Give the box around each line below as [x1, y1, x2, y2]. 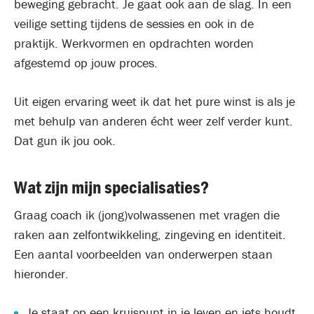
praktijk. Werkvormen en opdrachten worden [14, 35, 254, 51]
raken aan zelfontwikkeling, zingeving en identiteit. [14, 226, 286, 243]
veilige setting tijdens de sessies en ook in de [14, 15, 254, 32]
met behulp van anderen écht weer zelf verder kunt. [14, 113, 293, 129]
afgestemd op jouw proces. [14, 55, 158, 71]
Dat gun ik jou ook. [14, 132, 116, 149]
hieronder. [14, 266, 69, 282]
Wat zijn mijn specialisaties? [14, 176, 209, 198]
